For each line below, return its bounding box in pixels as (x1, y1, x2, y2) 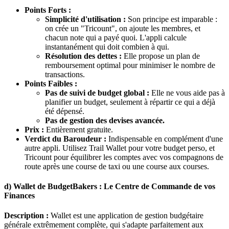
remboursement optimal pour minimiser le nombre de (45, 60, 215, 70)
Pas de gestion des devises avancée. (45, 116, 165, 125)
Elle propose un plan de (122, 51, 200, 60)
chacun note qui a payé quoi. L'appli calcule (45, 33, 187, 42)
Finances (4, 191, 35, 200)
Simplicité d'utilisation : (45, 14, 126, 24)
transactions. (45, 70, 85, 79)
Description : (4, 211, 49, 220)
